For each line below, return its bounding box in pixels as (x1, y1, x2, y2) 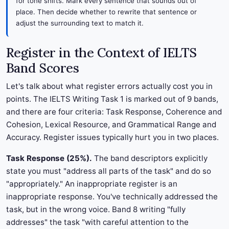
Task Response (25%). (6, 153, 92, 164)
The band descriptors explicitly (92, 153, 208, 164)
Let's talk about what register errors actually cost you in (6, 81, 213, 91)
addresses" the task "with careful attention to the (6, 217, 189, 227)
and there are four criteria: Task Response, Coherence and (6, 107, 222, 117)
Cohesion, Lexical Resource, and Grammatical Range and (6, 120, 216, 130)
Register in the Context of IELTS (6, 44, 197, 61)
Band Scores (6, 60, 79, 77)
